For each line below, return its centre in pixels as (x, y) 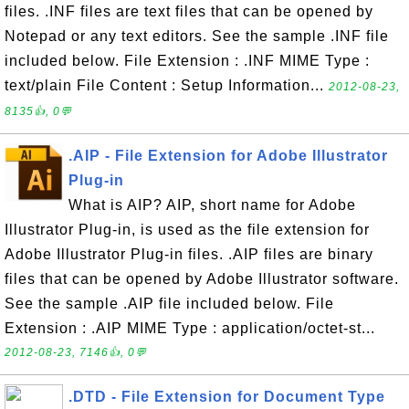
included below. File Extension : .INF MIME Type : (187, 61)
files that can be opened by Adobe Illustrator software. (202, 279)
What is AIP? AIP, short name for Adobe (212, 205)
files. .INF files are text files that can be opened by (189, 11)
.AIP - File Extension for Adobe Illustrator (228, 156)
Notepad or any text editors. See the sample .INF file (197, 36)
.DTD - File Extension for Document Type (227, 397)
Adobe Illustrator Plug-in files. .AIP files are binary (189, 254)
